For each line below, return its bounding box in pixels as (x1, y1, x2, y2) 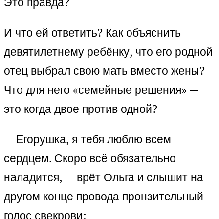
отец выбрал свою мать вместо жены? (4, 63, 205, 79)
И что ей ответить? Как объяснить (4, 25, 181, 41)
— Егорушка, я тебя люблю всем (4, 131, 171, 147)
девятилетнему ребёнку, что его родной (4, 44, 213, 60)
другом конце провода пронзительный (4, 189, 203, 204)
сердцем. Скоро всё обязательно (4, 151, 176, 166)
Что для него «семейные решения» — (4, 82, 198, 98)
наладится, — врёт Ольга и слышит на (4, 170, 203, 185)
